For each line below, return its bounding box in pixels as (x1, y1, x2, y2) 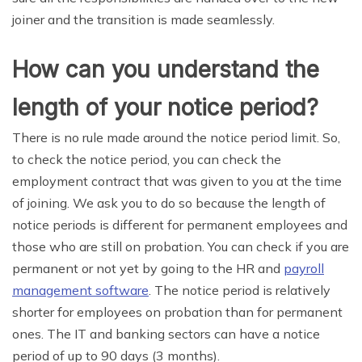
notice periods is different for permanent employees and (12, 216, 347, 233)
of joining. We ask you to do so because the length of (12, 194, 326, 211)
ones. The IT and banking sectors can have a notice (12, 325, 320, 342)
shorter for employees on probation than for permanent (12, 303, 343, 320)
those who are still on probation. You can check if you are (12, 238, 349, 255)
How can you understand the (12, 55, 319, 83)
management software (12, 281, 149, 298)
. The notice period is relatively (149, 281, 330, 298)
